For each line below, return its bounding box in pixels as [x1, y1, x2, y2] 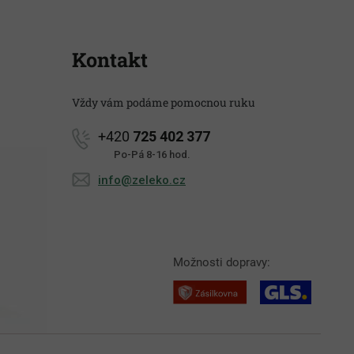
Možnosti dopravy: [173, 255, 270, 270]
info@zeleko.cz [98, 173, 186, 188]
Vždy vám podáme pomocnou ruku [72, 95, 255, 111]
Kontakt [72, 47, 148, 73]
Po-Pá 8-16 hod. [114, 149, 190, 161]
